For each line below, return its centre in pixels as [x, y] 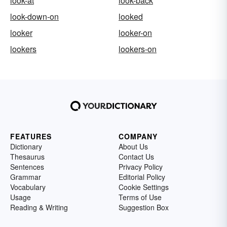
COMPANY [138, 136]
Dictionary [26, 146]
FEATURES [31, 136]
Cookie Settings [144, 187]
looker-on [135, 33]
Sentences [27, 167]
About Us [133, 146]
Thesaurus [27, 157]
